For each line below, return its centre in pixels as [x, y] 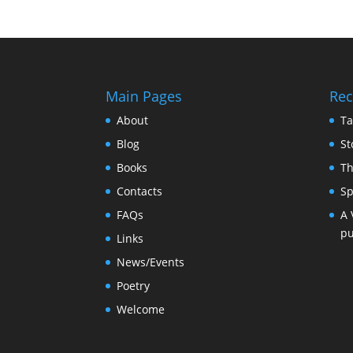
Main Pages [144, 96]
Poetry [134, 285]
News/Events [151, 262]
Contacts [140, 191]
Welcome [141, 309]
